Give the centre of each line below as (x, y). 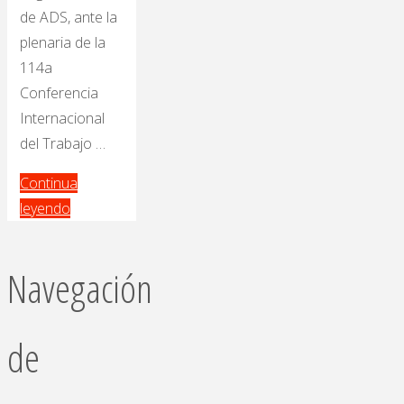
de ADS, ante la (69, 18)
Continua (49, 184)
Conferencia (60, 93)
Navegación (80, 288)
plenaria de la (63, 43)
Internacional (63, 119)
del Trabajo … (63, 144)
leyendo (46, 209)
